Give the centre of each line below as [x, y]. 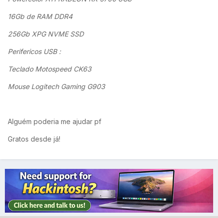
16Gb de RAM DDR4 [40, 17]
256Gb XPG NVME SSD [46, 34]
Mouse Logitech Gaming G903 [56, 87]
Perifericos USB [32, 52]
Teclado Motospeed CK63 [50, 69]
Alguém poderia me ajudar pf [54, 122]
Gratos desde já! [34, 139]
